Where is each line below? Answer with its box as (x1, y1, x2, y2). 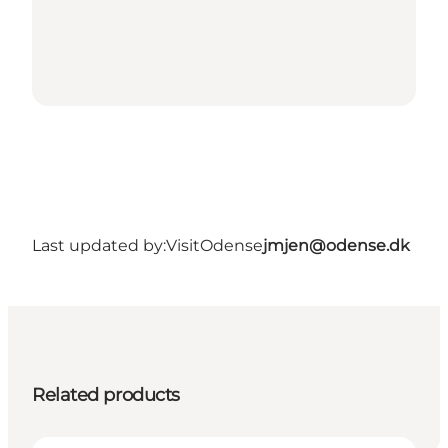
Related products (32, 384, 180, 407)
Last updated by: (32, 236, 166, 256)
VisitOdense (166, 236, 263, 256)
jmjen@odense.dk (263, 236, 410, 256)
